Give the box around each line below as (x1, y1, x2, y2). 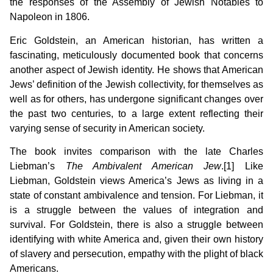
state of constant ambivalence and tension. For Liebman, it (10, 190, 263, 200)
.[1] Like (221, 160, 264, 171)
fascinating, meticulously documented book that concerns (10, 49, 263, 60)
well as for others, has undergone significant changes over (10, 93, 263, 104)
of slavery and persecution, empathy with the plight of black (10, 248, 263, 259)
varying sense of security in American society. (10, 122, 205, 133)
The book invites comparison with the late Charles (10, 146, 263, 157)
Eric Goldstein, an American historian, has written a (10, 35, 263, 46)
